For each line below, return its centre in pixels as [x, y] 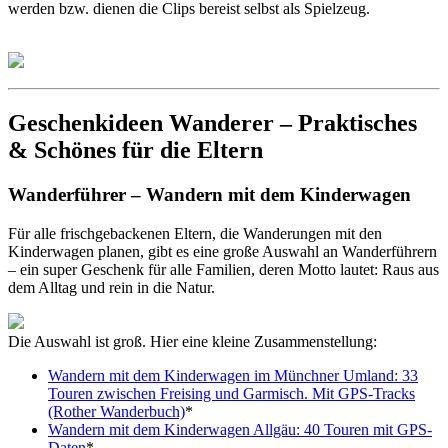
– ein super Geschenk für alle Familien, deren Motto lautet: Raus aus [223, 269]
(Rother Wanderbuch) [116, 411]
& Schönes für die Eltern [135, 150]
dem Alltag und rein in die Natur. [111, 287]
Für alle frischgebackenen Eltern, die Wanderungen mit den [195, 233]
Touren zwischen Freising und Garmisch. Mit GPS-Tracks [231, 393]
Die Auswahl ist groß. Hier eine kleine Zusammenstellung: [192, 341]
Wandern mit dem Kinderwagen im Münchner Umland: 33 [233, 375]
